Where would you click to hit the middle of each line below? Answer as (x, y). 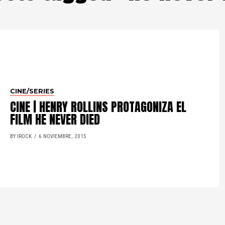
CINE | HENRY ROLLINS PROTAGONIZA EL (98, 107)
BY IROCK (21, 136)
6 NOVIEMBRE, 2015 (63, 136)
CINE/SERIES (32, 91)
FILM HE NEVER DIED (55, 119)
